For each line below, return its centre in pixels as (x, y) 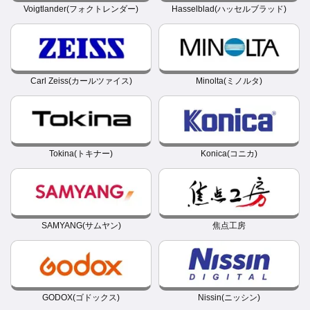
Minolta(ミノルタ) (229, 81)
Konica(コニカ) (229, 153)
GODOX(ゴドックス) (81, 298)
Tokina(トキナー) (81, 153)
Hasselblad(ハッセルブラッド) (229, 9)
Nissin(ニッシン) (229, 298)
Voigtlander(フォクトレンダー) (81, 9)
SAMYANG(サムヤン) (81, 226)
